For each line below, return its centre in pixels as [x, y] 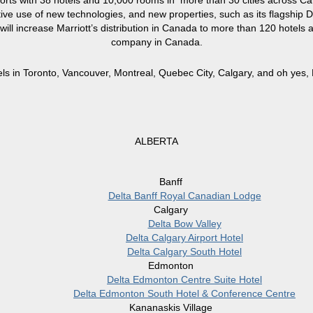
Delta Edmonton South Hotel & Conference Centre [184, 294]
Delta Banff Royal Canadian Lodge [184, 196]
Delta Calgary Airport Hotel [184, 238]
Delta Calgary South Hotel [184, 252]
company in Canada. [156, 42]
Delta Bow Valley [184, 224]
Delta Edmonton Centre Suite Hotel [184, 280]
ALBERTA [156, 141]
